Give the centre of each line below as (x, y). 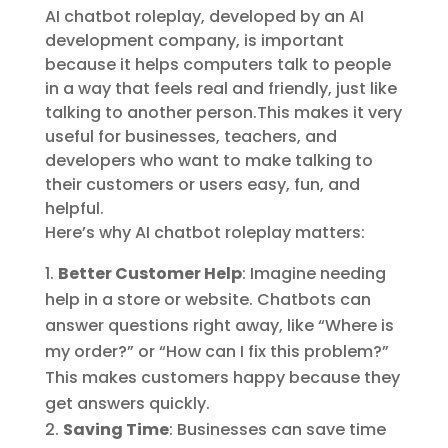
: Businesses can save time (277, 430)
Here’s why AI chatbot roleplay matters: (204, 233)
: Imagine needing (313, 274)
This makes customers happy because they (222, 378)
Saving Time (115, 430)
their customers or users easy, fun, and (202, 185)
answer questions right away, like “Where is (219, 326)
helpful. (74, 209)
